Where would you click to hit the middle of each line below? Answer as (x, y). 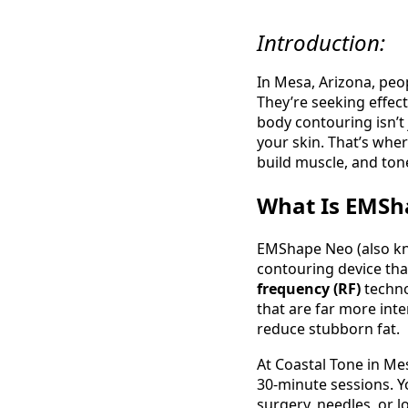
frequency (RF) (309, 288)
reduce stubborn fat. (328, 328)
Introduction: (321, 42)
